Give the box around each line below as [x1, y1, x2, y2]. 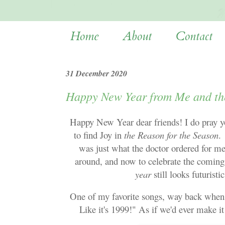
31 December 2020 [66, 67, 127, 79]
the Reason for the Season [124, 128, 218, 141]
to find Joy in [74, 128, 124, 141]
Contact [176, 28, 212, 45]
